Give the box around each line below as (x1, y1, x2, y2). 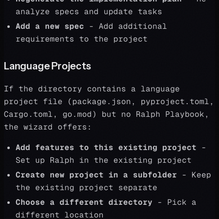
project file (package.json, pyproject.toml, (4, 96, 214, 107)
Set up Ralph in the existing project (16, 155, 192, 165)
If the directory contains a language (4, 84, 180, 94)
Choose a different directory (16, 197, 153, 207)
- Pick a (153, 197, 197, 207)
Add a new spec (16, 21, 84, 31)
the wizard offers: (4, 122, 92, 132)
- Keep (177, 170, 211, 180)
